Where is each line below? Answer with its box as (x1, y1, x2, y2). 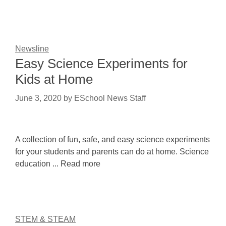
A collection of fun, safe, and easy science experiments (15, 135, 210, 144)
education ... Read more (15, 159, 100, 168)
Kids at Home (15, 72, 93, 87)
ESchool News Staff (74, 94, 146, 102)
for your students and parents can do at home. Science (15, 147, 209, 156)
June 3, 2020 (15, 94, 62, 102)
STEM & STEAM (15, 215, 76, 223)
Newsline (15, 44, 49, 53)
